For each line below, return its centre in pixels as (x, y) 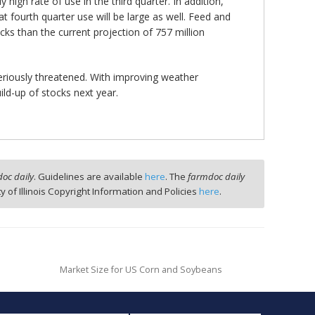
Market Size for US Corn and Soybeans (141, 269)
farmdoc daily (217, 176)
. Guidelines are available (90, 176)
